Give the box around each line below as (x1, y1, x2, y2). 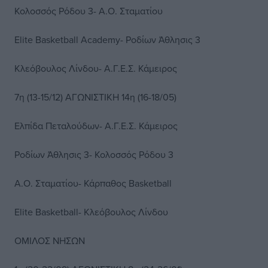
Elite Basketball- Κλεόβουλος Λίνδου (14, 205, 168, 218)
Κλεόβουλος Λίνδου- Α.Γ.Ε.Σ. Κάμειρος (14, 62, 177, 75)
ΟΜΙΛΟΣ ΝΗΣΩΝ (14, 234, 85, 247)
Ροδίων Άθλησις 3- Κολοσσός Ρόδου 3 (14, 148, 173, 161)
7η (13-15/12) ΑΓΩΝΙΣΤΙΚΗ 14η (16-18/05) (14, 90, 176, 103)
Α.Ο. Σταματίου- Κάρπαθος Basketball (14, 176, 172, 190)
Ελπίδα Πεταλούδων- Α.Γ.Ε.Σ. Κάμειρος (14, 119, 178, 132)
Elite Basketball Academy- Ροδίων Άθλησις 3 (14, 33, 200, 46)
